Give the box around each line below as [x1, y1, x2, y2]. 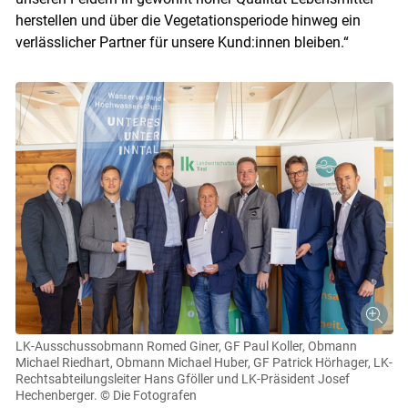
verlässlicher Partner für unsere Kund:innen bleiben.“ [15, 34, 349, 52]
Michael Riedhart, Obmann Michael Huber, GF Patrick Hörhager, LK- [15, 354, 393, 370]
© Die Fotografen [99, 387, 197, 403]
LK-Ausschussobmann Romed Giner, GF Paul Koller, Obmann [15, 338, 357, 353]
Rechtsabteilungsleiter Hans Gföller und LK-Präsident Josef [15, 371, 350, 386]
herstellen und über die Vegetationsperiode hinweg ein [15, 12, 361, 30]
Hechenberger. [15, 387, 97, 403]
